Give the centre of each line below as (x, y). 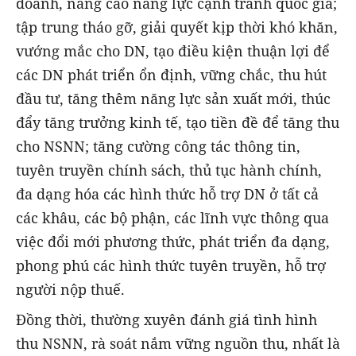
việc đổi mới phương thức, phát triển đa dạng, (173, 241)
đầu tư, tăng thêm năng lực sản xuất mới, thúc (173, 98)
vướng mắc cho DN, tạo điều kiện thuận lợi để (173, 50)
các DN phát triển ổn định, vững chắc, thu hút (171, 74)
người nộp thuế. (70, 289)
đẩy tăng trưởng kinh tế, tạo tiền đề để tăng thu (178, 122)
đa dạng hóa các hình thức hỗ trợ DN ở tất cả (167, 193)
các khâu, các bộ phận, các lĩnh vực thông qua (172, 217)
